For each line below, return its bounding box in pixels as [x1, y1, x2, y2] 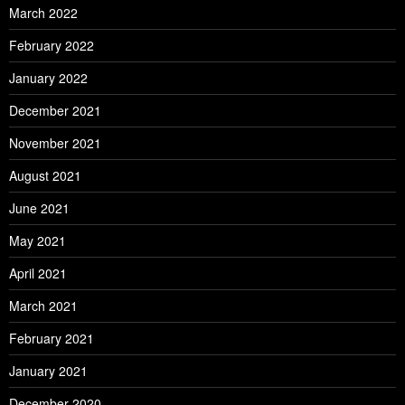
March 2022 [9, 4, 78, 23]
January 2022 [9, 69, 88, 88]
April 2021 [9, 264, 67, 283]
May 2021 [9, 231, 66, 250]
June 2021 [9, 199, 70, 218]
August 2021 [9, 166, 81, 185]
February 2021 [9, 329, 94, 348]
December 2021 [9, 101, 101, 120]
